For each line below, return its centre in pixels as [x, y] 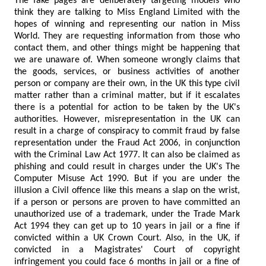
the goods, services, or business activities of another [127, 72]
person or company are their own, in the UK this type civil [34, 83]
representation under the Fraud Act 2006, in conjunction [105, 143]
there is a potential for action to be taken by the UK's [64, 107]
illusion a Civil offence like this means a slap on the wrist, [59, 190]
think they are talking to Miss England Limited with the [45, 12]
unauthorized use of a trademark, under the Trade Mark [96, 214]
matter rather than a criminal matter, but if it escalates [54, 95]
